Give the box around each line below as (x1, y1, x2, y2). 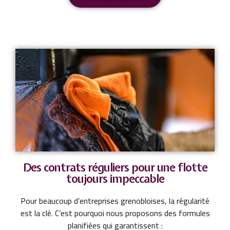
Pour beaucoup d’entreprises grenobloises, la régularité (21, 193, 209, 208)
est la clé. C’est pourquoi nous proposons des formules (20, 205, 210, 221)
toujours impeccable (66, 170, 164, 186)
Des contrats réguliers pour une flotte (23, 159, 207, 175)
